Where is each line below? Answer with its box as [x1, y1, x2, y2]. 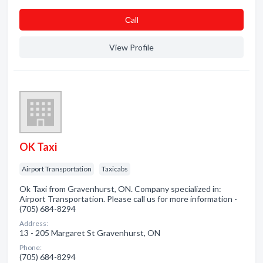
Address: [19, 219, 48, 228]
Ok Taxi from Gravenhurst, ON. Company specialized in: [19, 184, 221, 194]
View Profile [109, 42, 154, 52]
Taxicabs [102, 164, 128, 173]
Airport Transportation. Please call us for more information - [19, 194, 237, 204]
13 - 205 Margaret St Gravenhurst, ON [19, 228, 160, 238]
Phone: [19, 243, 42, 252]
